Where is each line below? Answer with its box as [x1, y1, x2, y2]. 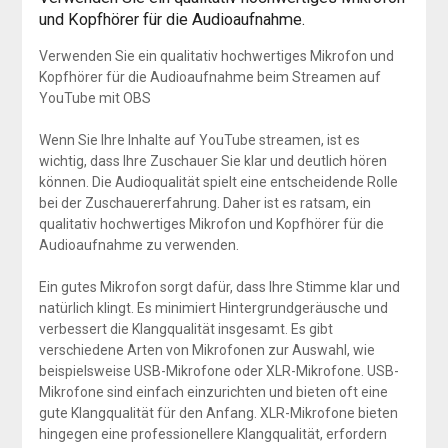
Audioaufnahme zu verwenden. [38, 236, 239, 253]
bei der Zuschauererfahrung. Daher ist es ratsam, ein [38, 194, 371, 211]
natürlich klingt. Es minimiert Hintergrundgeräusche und [38, 299, 388, 316]
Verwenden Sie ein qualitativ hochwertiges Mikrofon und [38, 47, 394, 64]
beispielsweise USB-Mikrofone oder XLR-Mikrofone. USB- [38, 362, 399, 379]
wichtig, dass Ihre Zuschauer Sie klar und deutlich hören [38, 152, 387, 169]
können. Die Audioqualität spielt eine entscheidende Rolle [38, 173, 398, 190]
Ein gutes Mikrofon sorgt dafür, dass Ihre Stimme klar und [38, 278, 400, 295]
